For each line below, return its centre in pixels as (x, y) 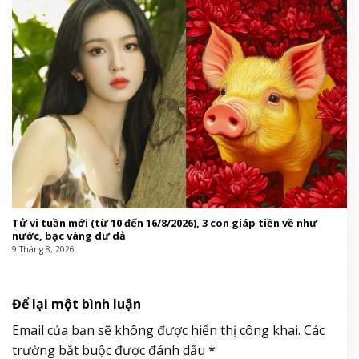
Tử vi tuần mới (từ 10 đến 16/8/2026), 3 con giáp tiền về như (164, 223)
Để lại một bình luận (78, 303)
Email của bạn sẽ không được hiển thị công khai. (156, 330)
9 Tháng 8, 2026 (43, 250)
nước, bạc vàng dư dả (69, 236)
